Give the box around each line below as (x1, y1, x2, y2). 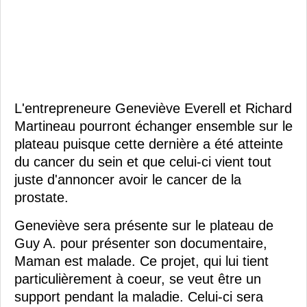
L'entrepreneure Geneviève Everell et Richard (14, 100, 292, 116)
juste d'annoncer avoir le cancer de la (14, 171, 241, 187)
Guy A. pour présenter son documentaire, (14, 235, 267, 251)
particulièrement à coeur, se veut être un (14, 271, 261, 286)
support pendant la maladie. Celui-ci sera (14, 288, 263, 304)
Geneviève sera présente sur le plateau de (14, 217, 273, 233)
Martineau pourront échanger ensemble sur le (14, 118, 293, 134)
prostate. (14, 189, 69, 205)
